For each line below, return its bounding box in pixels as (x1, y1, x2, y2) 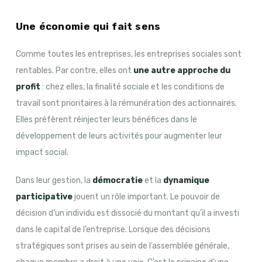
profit (15, 81, 40, 92)
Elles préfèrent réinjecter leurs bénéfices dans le (15, 114, 197, 125)
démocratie (92, 175, 143, 185)
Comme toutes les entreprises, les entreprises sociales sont (15, 49, 242, 59)
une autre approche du (133, 65, 230, 75)
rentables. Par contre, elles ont (15, 65, 133, 75)
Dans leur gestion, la (15, 175, 92, 185)
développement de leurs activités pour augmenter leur (15, 130, 222, 141)
